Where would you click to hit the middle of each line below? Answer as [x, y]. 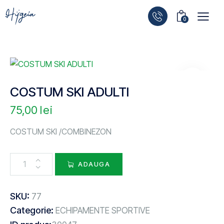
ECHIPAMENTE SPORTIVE [103, 210]
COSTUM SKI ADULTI [69, 92]
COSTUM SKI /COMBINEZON [61, 131]
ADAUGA [94, 164]
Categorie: [33, 210]
